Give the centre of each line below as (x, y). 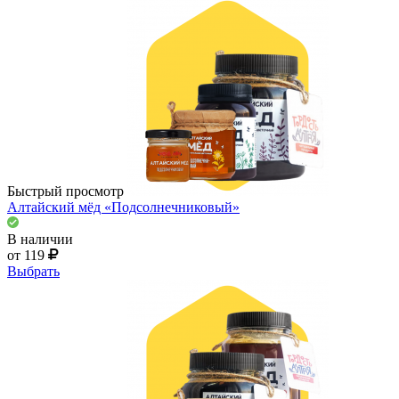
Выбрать (33, 271)
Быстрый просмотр (65, 191)
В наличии (40, 239)
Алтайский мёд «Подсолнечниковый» (123, 207)
